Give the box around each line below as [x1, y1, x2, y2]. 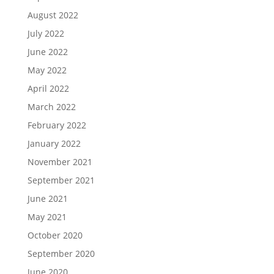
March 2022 [27, 100, 76, 113]
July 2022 [27, 27, 64, 39]
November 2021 [27, 155, 92, 168]
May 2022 [27, 64, 67, 76]
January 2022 [27, 137, 81, 149]
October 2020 [27, 229, 83, 241]
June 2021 [27, 192, 68, 204]
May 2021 [27, 210, 67, 223]
